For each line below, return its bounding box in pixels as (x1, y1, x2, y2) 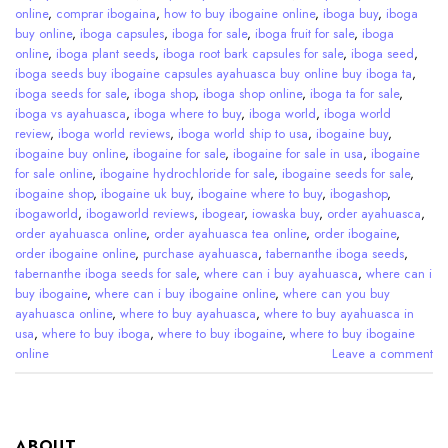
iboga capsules (80, 23, 164, 43)
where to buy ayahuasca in (264, 303, 414, 323)
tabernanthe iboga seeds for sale (15, 263, 196, 283)
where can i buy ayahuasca (204, 263, 358, 283)
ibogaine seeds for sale (282, 163, 410, 183)
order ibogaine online (15, 243, 135, 263)
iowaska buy (252, 203, 319, 223)
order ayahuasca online (15, 223, 146, 243)
